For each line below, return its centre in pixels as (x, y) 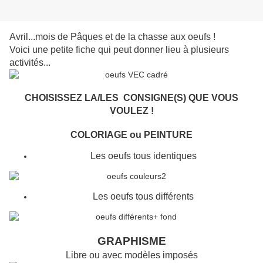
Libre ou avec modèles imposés (131, 255)
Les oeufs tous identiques (143, 156)
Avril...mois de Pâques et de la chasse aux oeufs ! (112, 37)
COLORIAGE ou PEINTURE (131, 135)
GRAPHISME (131, 241)
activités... (30, 63)
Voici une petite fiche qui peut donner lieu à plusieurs (119, 50)
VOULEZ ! (131, 111)
